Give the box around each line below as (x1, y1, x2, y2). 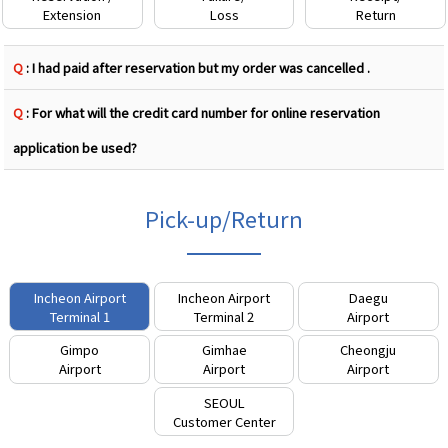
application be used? (13, 137, 138, 157)
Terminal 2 (194, 306, 254, 326)
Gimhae (201, 340, 247, 360)
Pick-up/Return (145, 202, 303, 235)
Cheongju (340, 340, 397, 360)
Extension (43, 4, 102, 24)
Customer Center (172, 411, 276, 431)
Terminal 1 (49, 306, 110, 326)
